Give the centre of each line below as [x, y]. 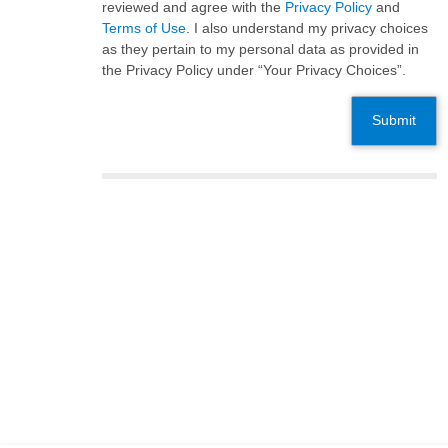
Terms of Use [144, 28]
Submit [393, 121]
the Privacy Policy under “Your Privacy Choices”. [254, 70]
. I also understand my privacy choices [307, 28]
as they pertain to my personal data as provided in [260, 49]
